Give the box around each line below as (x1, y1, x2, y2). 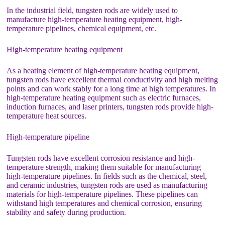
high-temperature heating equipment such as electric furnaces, (7, 93, 201, 102)
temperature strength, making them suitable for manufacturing (7, 163, 201, 171)
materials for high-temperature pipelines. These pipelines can (7, 190, 198, 198)
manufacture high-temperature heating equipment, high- (7, 15, 183, 24)
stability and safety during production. (7, 208, 127, 216)
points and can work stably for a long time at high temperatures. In (7, 84, 216, 93)
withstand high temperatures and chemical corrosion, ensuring (7, 199, 202, 207)
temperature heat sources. (7, 111, 87, 120)
